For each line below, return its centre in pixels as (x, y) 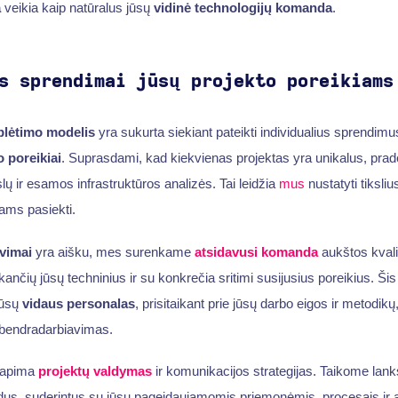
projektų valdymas (95, 371)
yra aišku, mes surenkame (113, 251)
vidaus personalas (78, 303)
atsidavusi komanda (256, 251)
